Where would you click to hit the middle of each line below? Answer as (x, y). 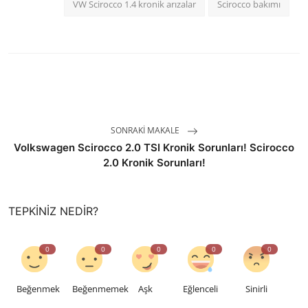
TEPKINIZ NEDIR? (53, 211)
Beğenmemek (100, 289)
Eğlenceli (201, 289)
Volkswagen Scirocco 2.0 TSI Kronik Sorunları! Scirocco (154, 148)
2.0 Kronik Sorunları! (154, 163)
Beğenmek (38, 289)
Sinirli (256, 289)
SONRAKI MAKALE (146, 131)
